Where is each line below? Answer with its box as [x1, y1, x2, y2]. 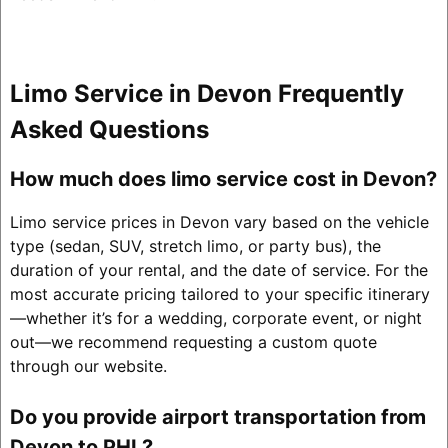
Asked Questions [9, 114, 209, 144]
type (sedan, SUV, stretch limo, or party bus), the [9, 236, 381, 257]
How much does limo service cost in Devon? [9, 167, 437, 192]
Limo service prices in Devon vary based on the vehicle [9, 212, 429, 233]
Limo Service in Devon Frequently [9, 78, 404, 108]
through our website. [9, 356, 167, 377]
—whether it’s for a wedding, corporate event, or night [9, 308, 422, 329]
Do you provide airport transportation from [9, 405, 426, 430]
